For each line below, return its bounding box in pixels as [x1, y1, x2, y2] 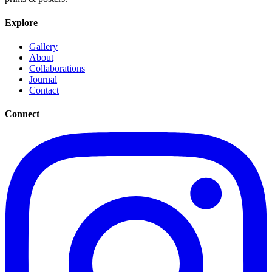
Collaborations [29, 63, 85, 73]
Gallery [29, 41, 58, 52]
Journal [29, 73, 57, 84]
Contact [29, 84, 59, 95]
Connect [5, 109, 39, 120]
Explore [5, 17, 38, 28]
